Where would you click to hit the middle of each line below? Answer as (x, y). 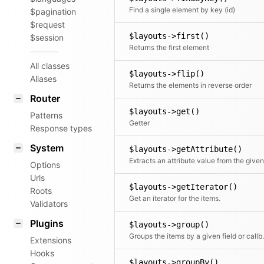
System (47, 148)
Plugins (47, 223)
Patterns (46, 115)
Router (45, 98)
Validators (49, 204)
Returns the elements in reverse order (190, 85)
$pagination (53, 11)
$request (47, 24)
